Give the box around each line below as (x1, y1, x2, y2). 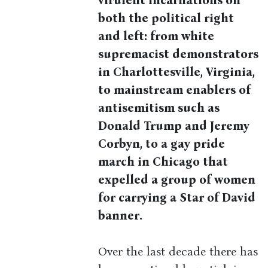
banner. (98, 208, 143, 223)
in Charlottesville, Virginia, (98, 65, 255, 80)
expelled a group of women (98, 172, 256, 187)
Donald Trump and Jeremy (98, 118, 250, 133)
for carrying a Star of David (98, 190, 256, 205)
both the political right (98, 11, 234, 26)
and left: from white (98, 29, 215, 44)
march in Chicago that (98, 154, 229, 169)
